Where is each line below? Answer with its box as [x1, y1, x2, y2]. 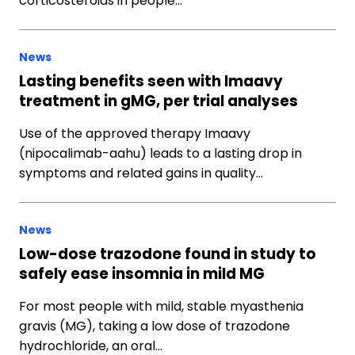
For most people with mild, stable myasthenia [19, 297, 303, 315]
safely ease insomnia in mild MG [19, 264, 265, 284]
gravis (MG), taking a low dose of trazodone [19, 317, 290, 335]
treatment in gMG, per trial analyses [19, 91, 298, 111]
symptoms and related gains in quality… [19, 164, 263, 182]
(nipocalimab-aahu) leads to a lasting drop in [19, 144, 302, 162]
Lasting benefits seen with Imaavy [19, 71, 283, 91]
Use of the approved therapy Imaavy [19, 124, 250, 143]
